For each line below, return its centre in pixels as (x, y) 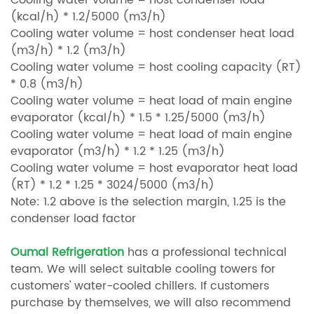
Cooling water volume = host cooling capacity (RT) (156, 68)
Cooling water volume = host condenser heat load (152, 34)
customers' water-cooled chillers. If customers (140, 286)
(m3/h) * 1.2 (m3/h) (68, 51)
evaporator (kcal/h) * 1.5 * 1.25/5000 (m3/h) (138, 118)
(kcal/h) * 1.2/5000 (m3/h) (88, 17)
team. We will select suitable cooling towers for (143, 269)
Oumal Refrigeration (67, 253)
